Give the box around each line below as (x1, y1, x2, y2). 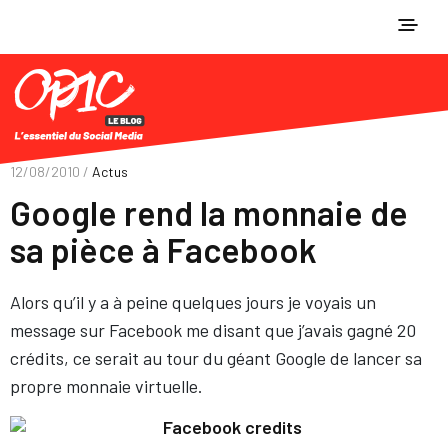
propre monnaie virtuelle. (10, 375, 203, 397)
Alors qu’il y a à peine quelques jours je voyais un (10, 291, 376, 313)
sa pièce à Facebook (10, 229, 317, 270)
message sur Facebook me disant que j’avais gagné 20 (10, 319, 416, 341)
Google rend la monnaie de (10, 192, 408, 233)
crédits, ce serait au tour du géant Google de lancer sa (10, 347, 422, 369)
